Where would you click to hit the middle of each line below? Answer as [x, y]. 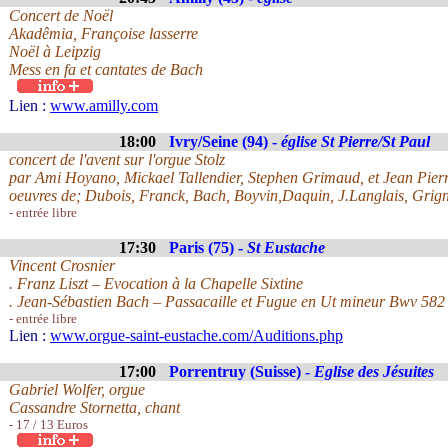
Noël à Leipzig [55, 51]
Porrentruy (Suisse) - [241, 371]
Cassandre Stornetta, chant [94, 407]
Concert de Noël [61, 15]
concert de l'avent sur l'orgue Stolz [117, 159]
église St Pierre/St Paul [355, 141]
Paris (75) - [208, 247]
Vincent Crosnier [62, 265]
